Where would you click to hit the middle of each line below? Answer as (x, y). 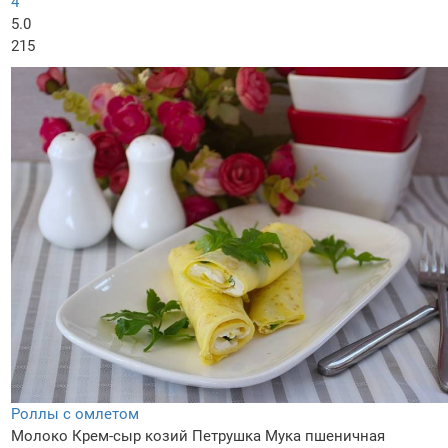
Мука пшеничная (325, 436)
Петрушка (226, 436)
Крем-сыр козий (130, 436)
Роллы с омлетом (75, 414)
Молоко (39, 436)
